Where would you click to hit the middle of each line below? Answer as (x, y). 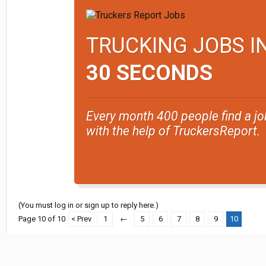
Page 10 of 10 (42, 219)
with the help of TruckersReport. (173, 131)
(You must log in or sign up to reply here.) (88, 205)
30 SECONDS (149, 73)
